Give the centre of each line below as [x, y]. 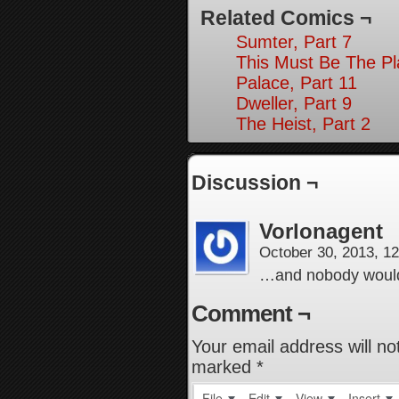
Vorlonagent [321, 231]
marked [224, 367]
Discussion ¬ [255, 183]
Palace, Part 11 [297, 83]
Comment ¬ [251, 313]
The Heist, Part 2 [303, 124]
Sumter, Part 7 [294, 42]
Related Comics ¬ [286, 18]
